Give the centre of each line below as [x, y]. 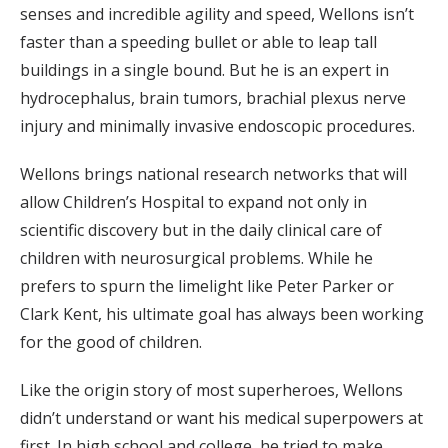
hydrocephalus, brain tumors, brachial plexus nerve [213, 98]
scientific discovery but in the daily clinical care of [201, 230]
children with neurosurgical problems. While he [196, 258]
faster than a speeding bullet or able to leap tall [198, 42]
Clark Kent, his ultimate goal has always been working [222, 314]
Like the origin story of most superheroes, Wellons [211, 390]
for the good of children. [111, 342]
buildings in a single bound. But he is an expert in [204, 70]
